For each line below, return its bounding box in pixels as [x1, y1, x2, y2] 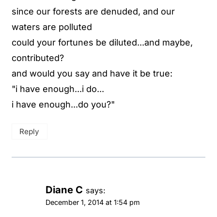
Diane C [46, 183, 83, 196]
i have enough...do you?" [12, 99, 115, 109]
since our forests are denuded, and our [12, 6, 175, 16]
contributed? [12, 52, 64, 63]
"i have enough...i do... [12, 83, 104, 94]
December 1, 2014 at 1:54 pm [46, 198, 140, 206]
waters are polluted [12, 21, 92, 32]
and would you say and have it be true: [12, 68, 172, 78]
